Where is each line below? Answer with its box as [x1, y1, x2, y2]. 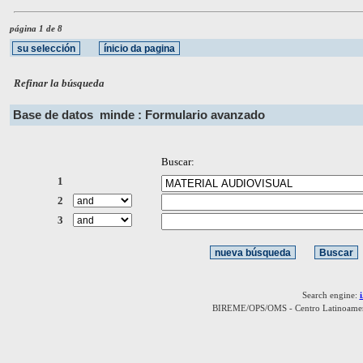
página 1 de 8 [10, 23, 62, 33]
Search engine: [301, 289, 360, 300]
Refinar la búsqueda [14, 77, 105, 90]
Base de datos [13, 108, 100, 122]
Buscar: [160, 156, 194, 169]
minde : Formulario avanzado [100, 108, 265, 122]
